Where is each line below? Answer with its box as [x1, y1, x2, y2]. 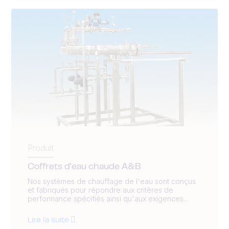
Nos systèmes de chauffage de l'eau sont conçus [28, 176, 196, 186]
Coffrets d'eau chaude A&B [28, 163, 141, 171]
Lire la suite [28, 216, 69, 224]
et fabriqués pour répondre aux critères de [28, 185, 173, 194]
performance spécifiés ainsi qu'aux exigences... [28, 194, 188, 203]
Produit [28, 142, 54, 153]
